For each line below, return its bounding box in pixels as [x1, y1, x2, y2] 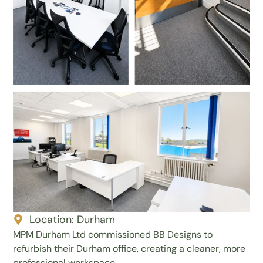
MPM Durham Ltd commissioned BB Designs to [13, 228, 213, 241]
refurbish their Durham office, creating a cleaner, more [13, 242, 246, 255]
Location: [29, 212, 74, 227]
